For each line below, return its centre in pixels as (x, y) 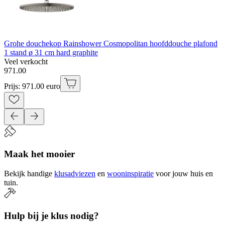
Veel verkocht (26, 62)
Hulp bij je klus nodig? (51, 216)
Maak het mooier (39, 154)
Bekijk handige (28, 173)
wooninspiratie (130, 173)
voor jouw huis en (184, 173)
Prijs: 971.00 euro (32, 86)
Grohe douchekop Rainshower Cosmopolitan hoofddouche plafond (111, 44)
